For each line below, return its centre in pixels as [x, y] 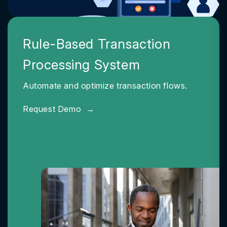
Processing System [82, 65]
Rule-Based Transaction [97, 44]
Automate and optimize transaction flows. [105, 86]
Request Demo [53, 109]
